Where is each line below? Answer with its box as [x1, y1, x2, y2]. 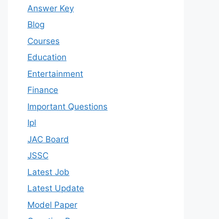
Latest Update [27, 183, 84, 193]
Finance [27, 85, 58, 95]
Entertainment [27, 68, 83, 79]
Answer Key [27, 3, 74, 13]
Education [27, 52, 66, 62]
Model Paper [27, 199, 77, 210]
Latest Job [27, 167, 69, 177]
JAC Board [27, 134, 69, 144]
